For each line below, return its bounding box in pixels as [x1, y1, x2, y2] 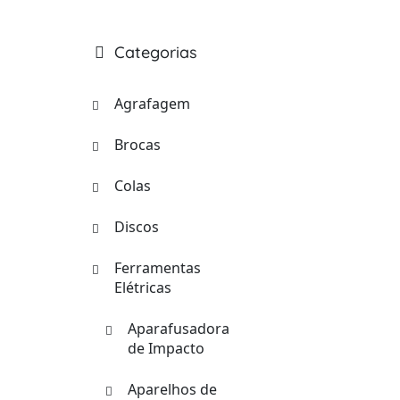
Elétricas [114, 278, 171, 297]
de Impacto [128, 338, 204, 358]
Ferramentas [114, 258, 201, 278]
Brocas [114, 135, 161, 154]
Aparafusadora [128, 319, 229, 338]
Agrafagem [114, 94, 190, 113]
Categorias [114, 42, 197, 62]
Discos [114, 217, 159, 237]
